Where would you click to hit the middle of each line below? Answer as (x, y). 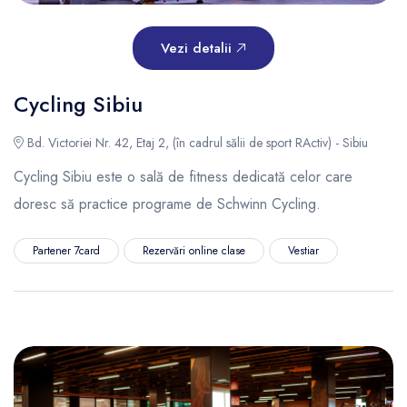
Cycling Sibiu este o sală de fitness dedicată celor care (183, 176)
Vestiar (303, 251)
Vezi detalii (199, 48)
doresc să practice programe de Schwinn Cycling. (167, 203)
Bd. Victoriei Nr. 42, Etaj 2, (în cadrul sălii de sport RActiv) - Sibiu (196, 142)
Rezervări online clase (194, 251)
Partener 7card (66, 251)
